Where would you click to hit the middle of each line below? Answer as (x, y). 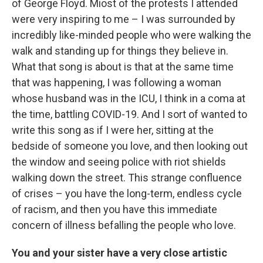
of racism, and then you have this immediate (114, 210)
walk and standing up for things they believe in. (120, 51)
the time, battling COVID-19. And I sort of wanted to (129, 114)
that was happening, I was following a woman (117, 83)
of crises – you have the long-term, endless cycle (127, 194)
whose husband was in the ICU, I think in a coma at (129, 99)
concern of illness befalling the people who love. (124, 225)
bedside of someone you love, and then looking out (130, 146)
